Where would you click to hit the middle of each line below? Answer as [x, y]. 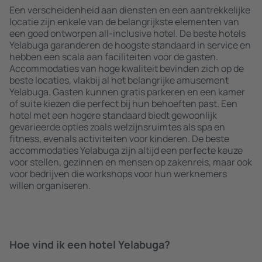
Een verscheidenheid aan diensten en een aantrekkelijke [130, 10]
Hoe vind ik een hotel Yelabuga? [90, 244]
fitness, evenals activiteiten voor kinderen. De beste [119, 139]
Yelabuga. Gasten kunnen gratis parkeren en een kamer [127, 92]
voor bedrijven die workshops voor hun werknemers [118, 174]
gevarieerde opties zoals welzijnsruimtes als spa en [117, 127]
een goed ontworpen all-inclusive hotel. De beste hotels [127, 33]
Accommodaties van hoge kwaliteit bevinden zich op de [127, 68]
